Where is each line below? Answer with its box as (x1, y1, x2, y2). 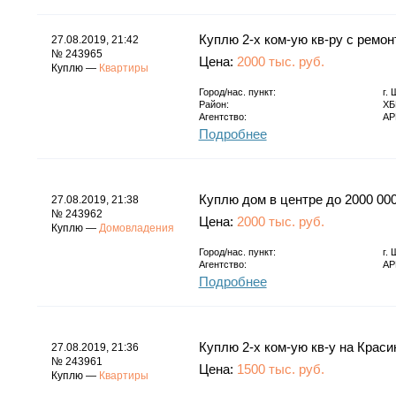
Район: (198, 98, 229, 110)
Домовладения (98, 221, 174, 234)
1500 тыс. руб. (236, 361, 324, 377)
